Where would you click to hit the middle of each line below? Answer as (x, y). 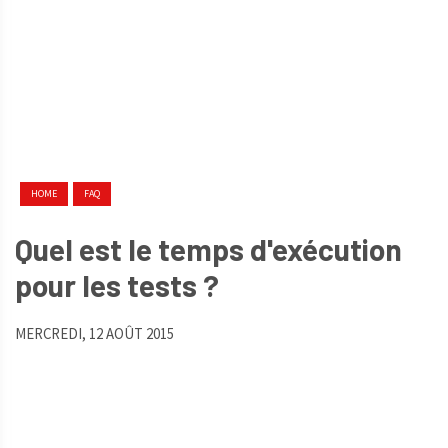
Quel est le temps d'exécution (208, 249)
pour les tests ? (117, 285)
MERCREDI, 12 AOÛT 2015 (94, 333)
